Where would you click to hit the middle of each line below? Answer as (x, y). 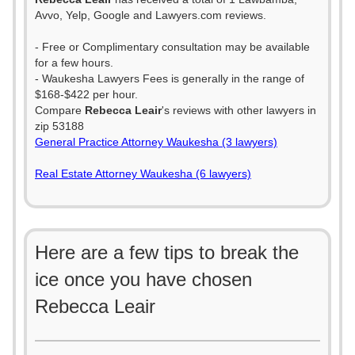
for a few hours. (74, 63)
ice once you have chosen (143, 279)
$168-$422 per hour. (86, 94)
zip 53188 (59, 126)
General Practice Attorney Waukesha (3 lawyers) (156, 142)
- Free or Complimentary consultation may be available (172, 47)
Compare (60, 110)
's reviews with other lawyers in (239, 110)
